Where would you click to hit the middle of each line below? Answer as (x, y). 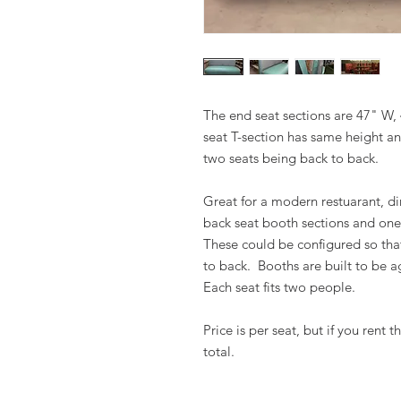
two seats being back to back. (291, 158)
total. (219, 351)
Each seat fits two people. (279, 287)
